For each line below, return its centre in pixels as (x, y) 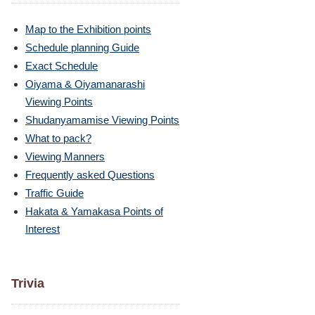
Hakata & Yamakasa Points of (94, 211)
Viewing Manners (65, 156)
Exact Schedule (62, 66)
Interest (43, 229)
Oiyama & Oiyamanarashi (85, 84)
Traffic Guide (54, 193)
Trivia (28, 283)
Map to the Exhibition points (88, 29)
